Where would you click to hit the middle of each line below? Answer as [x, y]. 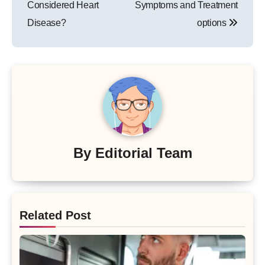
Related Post [55, 216]
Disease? [47, 23]
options [213, 23]
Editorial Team [143, 153]
